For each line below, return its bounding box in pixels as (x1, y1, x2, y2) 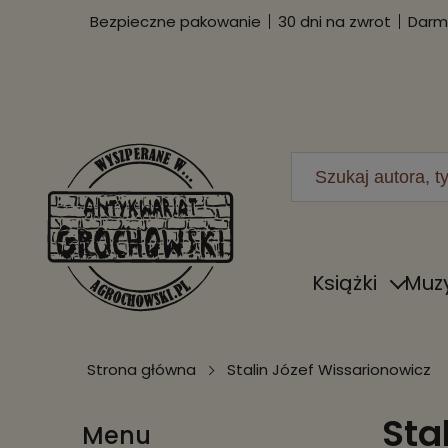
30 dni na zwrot (278, 10, 391, 32)
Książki (312, 269, 377, 297)
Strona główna (87, 359, 196, 380)
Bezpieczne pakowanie (90, 10, 261, 32)
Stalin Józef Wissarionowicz (227, 359, 431, 380)
